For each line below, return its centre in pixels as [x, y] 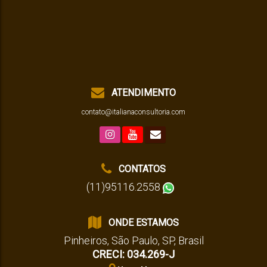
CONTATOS [139, 169]
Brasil [191, 240]
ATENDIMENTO [140, 93]
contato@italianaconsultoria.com [133, 112]
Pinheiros [85, 240]
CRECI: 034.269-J [133, 254]
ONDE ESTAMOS [140, 223]
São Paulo [134, 240]
